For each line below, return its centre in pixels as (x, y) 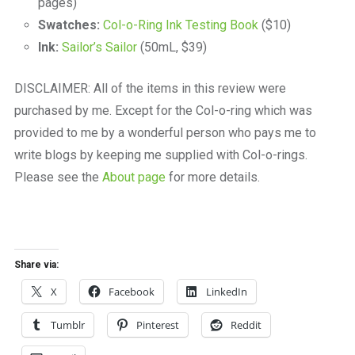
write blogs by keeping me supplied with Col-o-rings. (160, 155)
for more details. (212, 177)
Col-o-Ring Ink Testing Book (179, 25)
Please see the (58, 177)
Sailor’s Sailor (99, 48)
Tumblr (67, 325)
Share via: (36, 265)
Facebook (131, 292)
